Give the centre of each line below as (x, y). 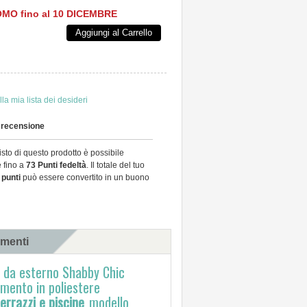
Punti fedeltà (61, 165)
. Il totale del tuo (116, 165)
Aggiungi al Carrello (113, 33)
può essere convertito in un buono (85, 177)
